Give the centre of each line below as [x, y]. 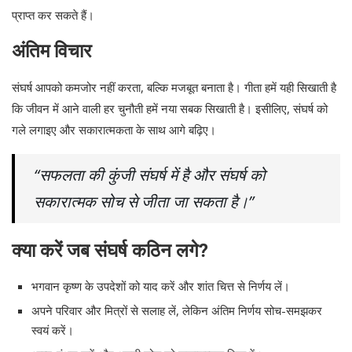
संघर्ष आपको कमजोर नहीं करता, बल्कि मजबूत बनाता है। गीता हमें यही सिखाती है [174, 88]
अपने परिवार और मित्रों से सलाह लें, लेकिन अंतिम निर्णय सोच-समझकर [177, 311]
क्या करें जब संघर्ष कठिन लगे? [110, 251]
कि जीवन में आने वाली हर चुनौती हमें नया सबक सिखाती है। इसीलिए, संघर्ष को [170, 109]
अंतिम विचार [51, 51]
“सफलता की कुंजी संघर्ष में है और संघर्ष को [150, 175]
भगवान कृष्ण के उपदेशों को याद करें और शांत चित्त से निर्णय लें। [161, 286]
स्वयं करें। [53, 330]
